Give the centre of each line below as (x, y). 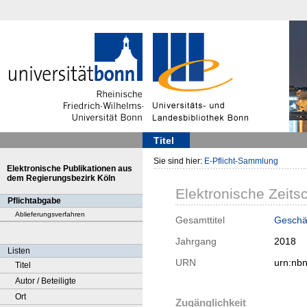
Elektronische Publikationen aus (70, 169)
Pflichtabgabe (34, 201)
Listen (19, 251)
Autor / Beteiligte (46, 281)
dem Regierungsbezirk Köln (61, 178)
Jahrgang (196, 242)
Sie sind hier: (179, 161)
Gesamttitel (200, 220)
